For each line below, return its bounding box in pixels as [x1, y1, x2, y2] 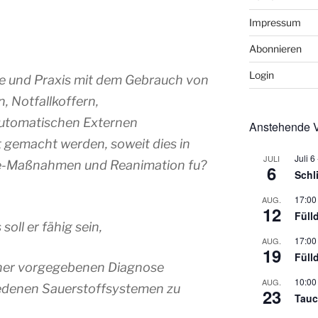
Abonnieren [248, 43, 302, 55]
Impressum [248, 16, 301, 29]
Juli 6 [294, 152, 315, 165]
